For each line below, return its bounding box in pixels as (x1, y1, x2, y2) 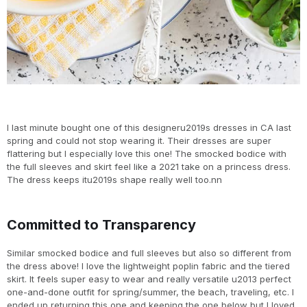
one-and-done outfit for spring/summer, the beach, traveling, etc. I (7, 286, 294, 297)
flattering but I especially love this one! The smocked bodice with (7, 147, 286, 159)
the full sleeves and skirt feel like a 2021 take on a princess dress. (7, 160, 291, 172)
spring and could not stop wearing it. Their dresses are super (7, 134, 271, 146)
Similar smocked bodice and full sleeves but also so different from (7, 247, 291, 258)
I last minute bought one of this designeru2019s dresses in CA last (7, 121, 291, 133)
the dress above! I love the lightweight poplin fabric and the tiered (7, 260, 290, 271)
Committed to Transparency (7, 216, 196, 233)
